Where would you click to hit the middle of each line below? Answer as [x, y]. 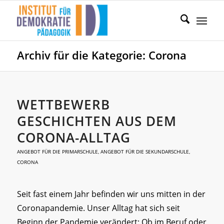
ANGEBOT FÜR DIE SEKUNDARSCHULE [144, 151]
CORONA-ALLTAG [73, 137]
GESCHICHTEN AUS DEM [96, 121]
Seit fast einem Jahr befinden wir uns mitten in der [111, 194]
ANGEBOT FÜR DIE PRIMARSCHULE [57, 151]
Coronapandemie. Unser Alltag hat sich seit [98, 208]
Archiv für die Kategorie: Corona [101, 55]
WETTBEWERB [63, 104]
